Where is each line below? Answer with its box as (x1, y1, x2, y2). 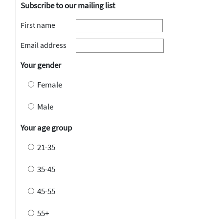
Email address (21, 40, 66, 50)
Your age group (21, 122, 72, 133)
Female (37, 79, 62, 90)
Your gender (21, 60, 61, 70)
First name (21, 20, 55, 30)
